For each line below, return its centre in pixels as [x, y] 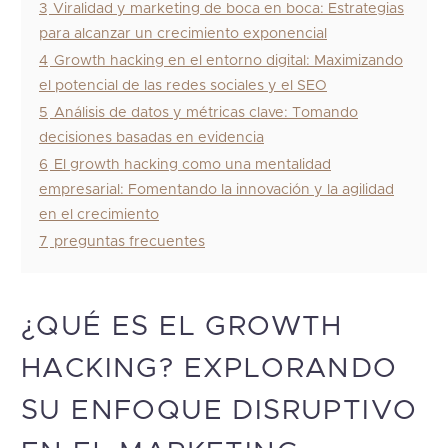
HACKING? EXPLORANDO [209, 369]
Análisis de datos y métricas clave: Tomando [206, 112]
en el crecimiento [99, 214]
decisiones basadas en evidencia [151, 137]
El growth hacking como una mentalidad [192, 164]
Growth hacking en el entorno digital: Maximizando [228, 60]
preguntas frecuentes [129, 241]
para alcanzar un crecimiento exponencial [183, 33]
